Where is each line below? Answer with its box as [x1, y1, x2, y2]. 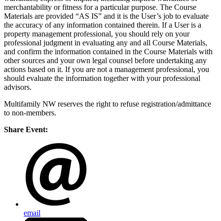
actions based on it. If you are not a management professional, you [4, 65, 209, 74]
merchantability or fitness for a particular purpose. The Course [4, 3, 196, 12]
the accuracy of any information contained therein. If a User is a [4, 21, 201, 30]
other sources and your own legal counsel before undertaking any [4, 56, 207, 65]
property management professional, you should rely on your [4, 30, 189, 38]
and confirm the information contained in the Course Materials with [4, 47, 213, 56]
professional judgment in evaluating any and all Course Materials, [4, 38, 207, 47]
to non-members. [4, 109, 56, 117]
